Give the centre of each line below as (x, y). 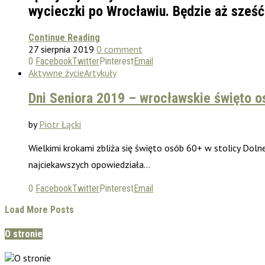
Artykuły (100, 72)
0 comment (119, 49)
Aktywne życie (56, 72)
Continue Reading (64, 37)
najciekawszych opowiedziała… (89, 165)
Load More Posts (39, 210)
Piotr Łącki (60, 125)
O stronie (24, 234)
